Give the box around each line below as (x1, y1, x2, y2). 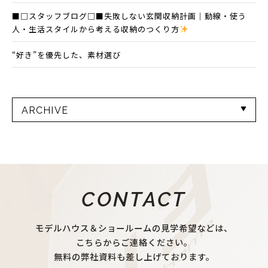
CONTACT (81, 188, 187, 212)
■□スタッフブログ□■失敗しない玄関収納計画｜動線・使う (12, 10, 246, 22)
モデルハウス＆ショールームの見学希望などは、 (35, 221, 233, 234)
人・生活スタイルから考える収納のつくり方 (12, 23, 179, 35)
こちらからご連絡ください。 (75, 236, 193, 249)
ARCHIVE (22, 104, 68, 116)
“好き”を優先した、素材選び (12, 48, 121, 60)
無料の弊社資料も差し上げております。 (53, 250, 215, 263)
